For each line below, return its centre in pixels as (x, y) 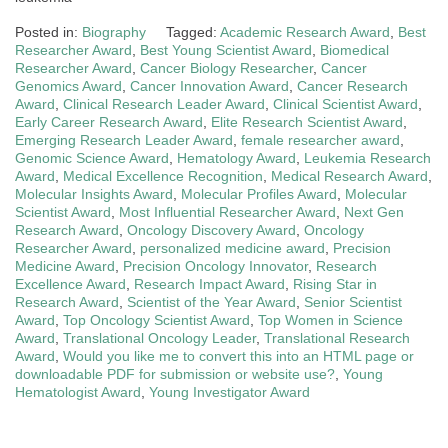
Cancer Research (352, 85)
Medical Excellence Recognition (163, 175)
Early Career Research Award (109, 121)
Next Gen (374, 211)
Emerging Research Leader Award (124, 139)
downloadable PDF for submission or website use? (175, 373)
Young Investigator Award (229, 391)
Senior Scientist (353, 301)
